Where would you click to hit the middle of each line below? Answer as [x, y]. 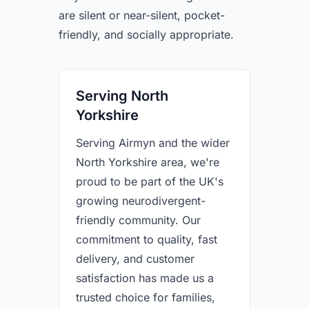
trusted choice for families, [146, 297]
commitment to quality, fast [147, 239]
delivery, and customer [135, 259]
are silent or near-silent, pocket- [142, 15]
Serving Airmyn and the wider [153, 143]
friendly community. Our [138, 220]
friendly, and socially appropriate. [146, 34]
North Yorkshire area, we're [148, 162]
